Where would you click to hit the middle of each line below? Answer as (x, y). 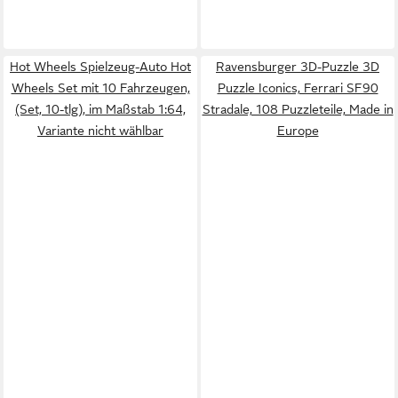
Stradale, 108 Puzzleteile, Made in (298, 109)
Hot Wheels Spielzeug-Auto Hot (100, 67)
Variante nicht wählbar (100, 131)
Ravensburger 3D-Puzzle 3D (298, 67)
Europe (298, 131)
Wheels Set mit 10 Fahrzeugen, (100, 88)
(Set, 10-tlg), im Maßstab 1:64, (100, 109)
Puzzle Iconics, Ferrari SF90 (298, 88)
